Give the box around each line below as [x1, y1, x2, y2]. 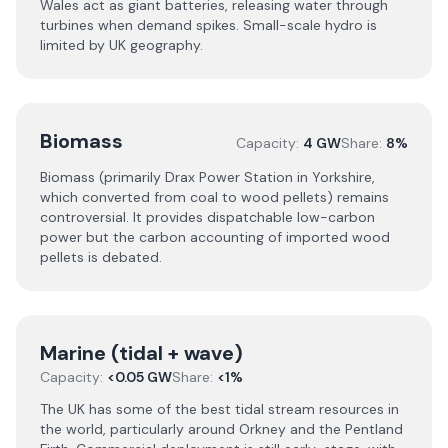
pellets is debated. [40, 248, 162, 266]
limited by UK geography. [40, 36, 203, 54]
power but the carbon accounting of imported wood [40, 228, 390, 246]
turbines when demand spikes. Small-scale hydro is [40, 16, 377, 34]
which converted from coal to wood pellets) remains [40, 188, 389, 206]
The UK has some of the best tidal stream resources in [40, 400, 399, 418]
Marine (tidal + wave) [40, 340, 243, 366]
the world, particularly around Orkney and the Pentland [40, 420, 403, 438]
